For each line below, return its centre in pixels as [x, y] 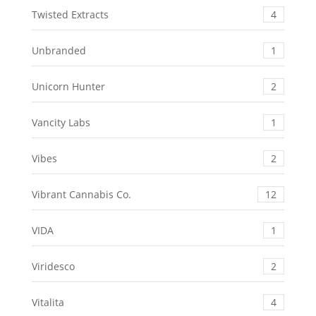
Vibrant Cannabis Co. [81, 195]
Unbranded [59, 51]
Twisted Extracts [70, 15]
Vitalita [48, 303]
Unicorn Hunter [68, 87]
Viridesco [53, 267]
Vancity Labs [61, 123]
